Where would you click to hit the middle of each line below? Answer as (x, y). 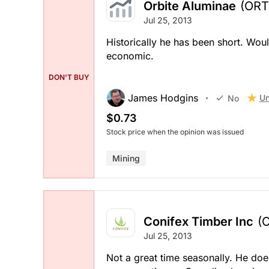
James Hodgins (163, 98)
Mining (126, 159)
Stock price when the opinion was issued (175, 132)
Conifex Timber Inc (198, 221)
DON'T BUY (69, 77)
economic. (130, 56)
